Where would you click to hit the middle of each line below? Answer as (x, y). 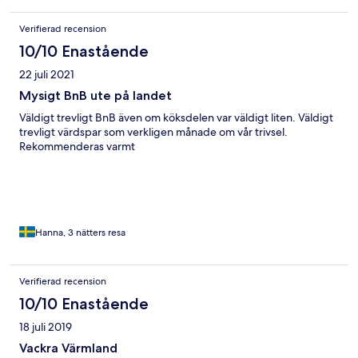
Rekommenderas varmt (77, 147)
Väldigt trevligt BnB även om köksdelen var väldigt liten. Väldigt (176, 118)
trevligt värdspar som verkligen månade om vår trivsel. (153, 132)
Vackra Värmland (68, 348)
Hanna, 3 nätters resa (80, 233)
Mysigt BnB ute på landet (95, 96)
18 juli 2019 (46, 327)
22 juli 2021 (47, 75)
